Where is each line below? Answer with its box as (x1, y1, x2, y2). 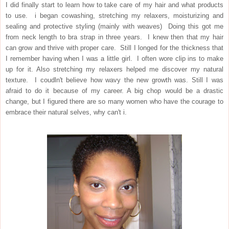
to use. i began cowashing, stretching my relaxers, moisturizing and (6, 12, 223, 20)
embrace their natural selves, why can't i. (6, 108, 127, 117)
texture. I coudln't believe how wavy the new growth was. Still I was (6, 76, 223, 84)
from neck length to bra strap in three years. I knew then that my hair (6, 33, 223, 41)
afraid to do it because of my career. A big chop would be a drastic (6, 87, 223, 95)
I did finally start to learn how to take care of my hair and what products (6, 1, 223, 9)
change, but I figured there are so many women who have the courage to (6, 98, 223, 106)
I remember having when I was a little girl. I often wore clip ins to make (6, 55, 223, 63)
